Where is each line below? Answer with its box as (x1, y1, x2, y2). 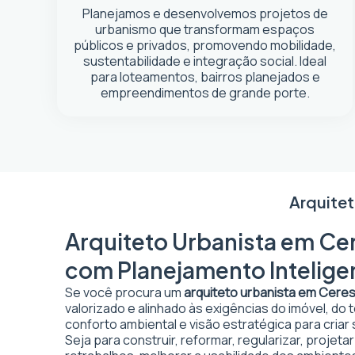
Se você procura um (65, 284, 184, 301)
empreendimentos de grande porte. (100, 84, 310, 101)
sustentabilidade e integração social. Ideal (83, 52, 327, 70)
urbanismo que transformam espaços (95, 21, 315, 38)
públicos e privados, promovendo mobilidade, (74, 36, 337, 54)
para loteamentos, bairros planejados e (90, 68, 320, 86)
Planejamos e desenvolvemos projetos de (82, 5, 328, 22)
